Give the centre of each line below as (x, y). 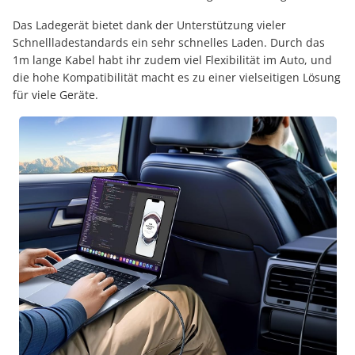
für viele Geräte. (55, 94)
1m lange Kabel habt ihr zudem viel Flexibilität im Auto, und (172, 59)
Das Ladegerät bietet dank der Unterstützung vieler (149, 25)
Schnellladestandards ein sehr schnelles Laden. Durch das (169, 42)
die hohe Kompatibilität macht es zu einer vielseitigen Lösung (177, 77)
